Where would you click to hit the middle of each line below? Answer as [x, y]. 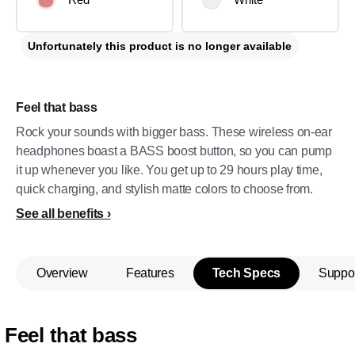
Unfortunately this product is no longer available [160, 46]
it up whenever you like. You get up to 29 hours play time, [169, 170]
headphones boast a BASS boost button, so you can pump [174, 151]
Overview [62, 273]
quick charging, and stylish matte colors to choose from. [164, 189]
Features [150, 273]
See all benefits [60, 214]
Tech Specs [246, 273]
